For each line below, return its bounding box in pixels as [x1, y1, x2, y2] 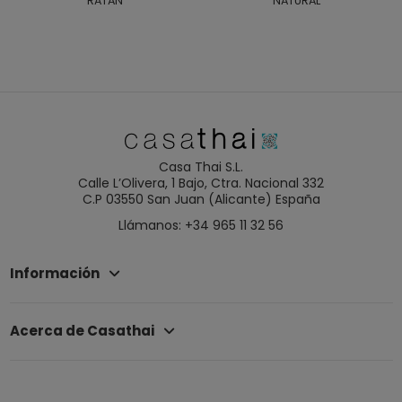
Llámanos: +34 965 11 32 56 [118, 215, 284, 234]
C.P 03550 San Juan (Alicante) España [82, 189, 320, 208]
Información [9, 264, 100, 284]
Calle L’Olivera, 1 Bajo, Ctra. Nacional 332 [78, 173, 324, 192]
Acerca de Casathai [9, 321, 154, 341]
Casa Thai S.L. [159, 157, 243, 176]
